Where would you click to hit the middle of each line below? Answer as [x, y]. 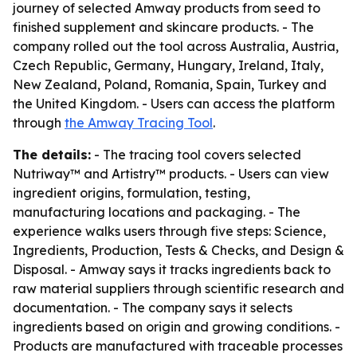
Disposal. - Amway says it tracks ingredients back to [172, 269]
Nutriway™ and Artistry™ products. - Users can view [171, 174]
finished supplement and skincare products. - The [163, 27]
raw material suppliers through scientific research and [178, 288]
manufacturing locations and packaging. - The [157, 212]
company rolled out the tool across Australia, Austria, [176, 46]
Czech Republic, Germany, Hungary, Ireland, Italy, [168, 65]
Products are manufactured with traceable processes [178, 346]
